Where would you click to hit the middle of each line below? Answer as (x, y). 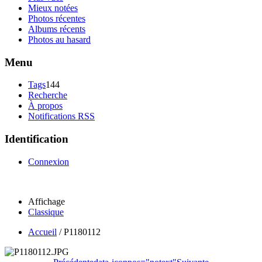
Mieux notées (53, 8)
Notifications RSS (61, 116)
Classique (46, 212)
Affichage (46, 201)
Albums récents (57, 29)
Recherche (48, 95)
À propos (45, 106)
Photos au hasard (59, 39)
